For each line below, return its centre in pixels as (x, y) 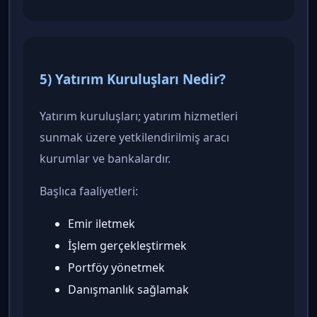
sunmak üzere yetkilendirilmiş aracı (134, 138)
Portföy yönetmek (116, 268)
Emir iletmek (102, 224)
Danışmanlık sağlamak (128, 290)
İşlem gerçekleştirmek (127, 246)
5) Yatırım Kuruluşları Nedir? (133, 79)
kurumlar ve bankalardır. (105, 159)
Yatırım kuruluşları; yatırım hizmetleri (139, 116)
